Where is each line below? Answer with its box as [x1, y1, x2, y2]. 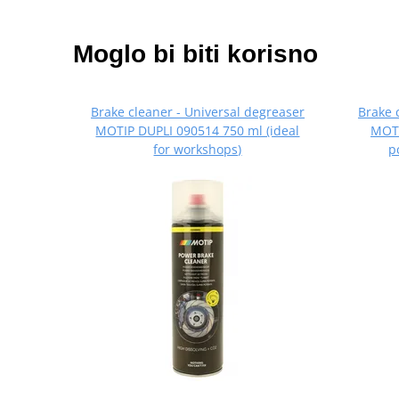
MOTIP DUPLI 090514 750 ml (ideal [95, 122, 300, 140]
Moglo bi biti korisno [73, 40, 318, 69]
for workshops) [153, 141, 242, 159]
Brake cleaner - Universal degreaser [90, 103, 305, 121]
